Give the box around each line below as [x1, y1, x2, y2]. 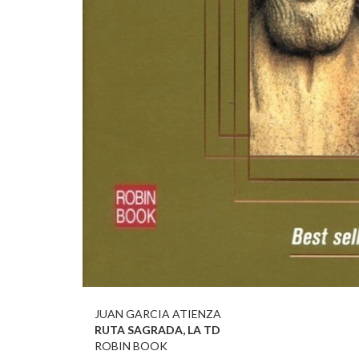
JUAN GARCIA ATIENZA [95, 306, 221, 321]
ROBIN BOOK [95, 338, 167, 353]
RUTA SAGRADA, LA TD [95, 322, 220, 337]
